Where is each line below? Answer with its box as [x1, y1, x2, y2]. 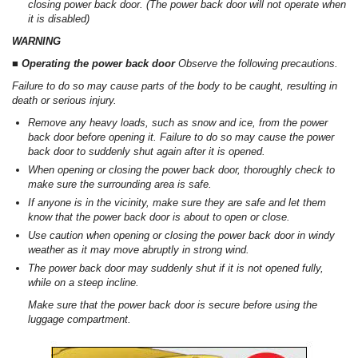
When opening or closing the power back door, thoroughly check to [28, 164, 335, 177]
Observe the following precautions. [178, 58, 338, 70]
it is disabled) [28, 13, 89, 26]
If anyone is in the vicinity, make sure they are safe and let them [28, 197, 326, 209]
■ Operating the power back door [12, 58, 178, 70]
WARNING [12, 35, 61, 48]
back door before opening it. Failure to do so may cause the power [28, 131, 334, 144]
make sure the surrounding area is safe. [28, 178, 212, 191]
